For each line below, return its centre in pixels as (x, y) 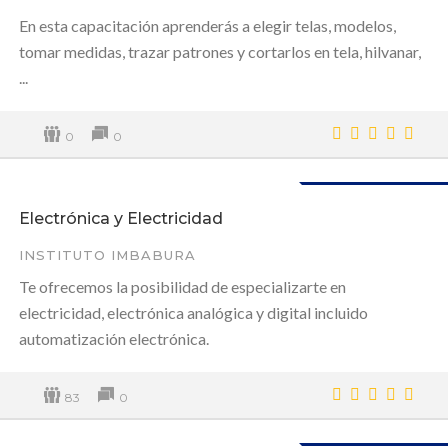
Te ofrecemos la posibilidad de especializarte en (182, 286)
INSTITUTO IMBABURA (107, 254)
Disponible (384, 202)
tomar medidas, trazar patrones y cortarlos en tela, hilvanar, (220, 51)
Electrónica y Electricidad (121, 218)
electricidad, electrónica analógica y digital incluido (193, 312)
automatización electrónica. (114, 338)
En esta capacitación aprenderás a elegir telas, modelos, (207, 25)
